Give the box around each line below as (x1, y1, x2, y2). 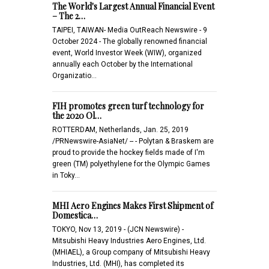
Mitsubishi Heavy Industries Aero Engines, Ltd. (52, 236, 206, 245)
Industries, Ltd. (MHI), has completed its (52, 259, 184, 268)
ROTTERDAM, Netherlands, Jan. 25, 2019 (52, 125, 189, 134)
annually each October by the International (52, 59, 193, 68)
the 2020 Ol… (52, 109, 101, 121)
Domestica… (52, 209, 98, 221)
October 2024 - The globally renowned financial (52, 37, 207, 46)
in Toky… (52, 171, 80, 180)
